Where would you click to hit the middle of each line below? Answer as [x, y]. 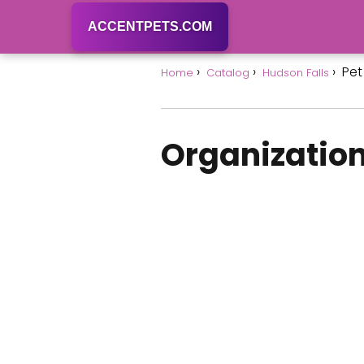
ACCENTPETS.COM [150, 26]
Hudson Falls [296, 73]
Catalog [228, 73]
